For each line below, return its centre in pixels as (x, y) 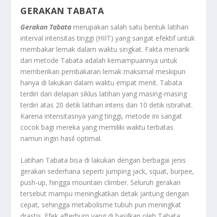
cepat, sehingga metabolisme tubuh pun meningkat (101, 204)
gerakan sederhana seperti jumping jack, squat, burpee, (108, 171)
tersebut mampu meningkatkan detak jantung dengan (105, 193)
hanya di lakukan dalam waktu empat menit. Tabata (101, 82)
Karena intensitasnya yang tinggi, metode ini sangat (101, 116)
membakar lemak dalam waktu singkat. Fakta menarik (105, 49)
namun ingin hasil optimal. (61, 138)
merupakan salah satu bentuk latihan (130, 27)
